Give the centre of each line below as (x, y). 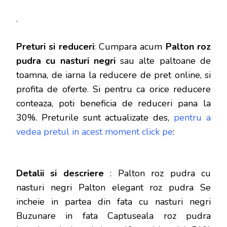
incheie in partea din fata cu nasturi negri (113, 201)
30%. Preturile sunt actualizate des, (95, 117)
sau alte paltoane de (163, 61)
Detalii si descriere (60, 173)
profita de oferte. (54, 89)
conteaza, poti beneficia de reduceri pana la (113, 103)
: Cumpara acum (130, 46)
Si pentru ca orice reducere (152, 89)
